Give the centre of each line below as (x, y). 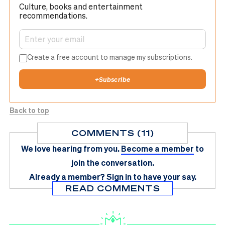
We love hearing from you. (70, 148)
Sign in (119, 176)
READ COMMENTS (113, 188)
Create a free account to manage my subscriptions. (110, 57)
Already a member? (67, 176)
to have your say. (164, 176)
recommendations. (53, 15)
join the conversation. (113, 162)
